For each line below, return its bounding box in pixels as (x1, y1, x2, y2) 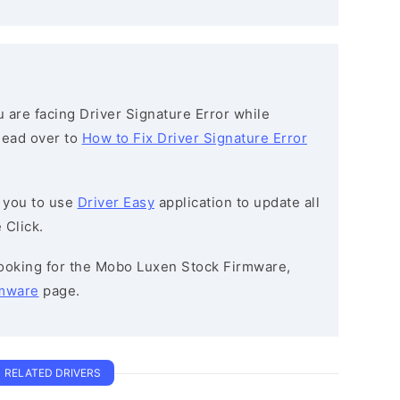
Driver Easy (77, 194, 154, 211)
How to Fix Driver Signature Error (81, 129, 307, 146)
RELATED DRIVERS (4, 366, 101, 379)
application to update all (154, 194, 320, 211)
